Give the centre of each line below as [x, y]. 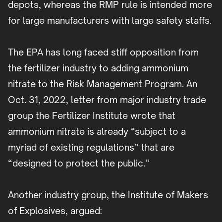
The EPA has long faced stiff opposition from [103, 52]
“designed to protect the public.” [79, 163]
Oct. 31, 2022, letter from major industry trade [107, 100]
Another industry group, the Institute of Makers [108, 195]
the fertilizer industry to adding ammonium [98, 68]
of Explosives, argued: [57, 211]
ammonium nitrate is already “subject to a [97, 132]
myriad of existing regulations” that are [91, 147]
